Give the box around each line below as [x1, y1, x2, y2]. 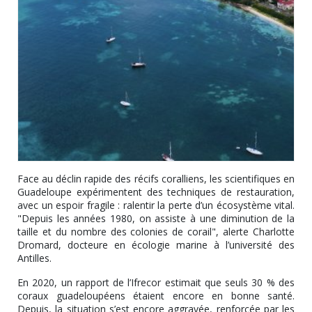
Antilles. [17, 251, 52, 265]
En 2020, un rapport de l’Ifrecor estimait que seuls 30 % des [17, 275, 295, 289]
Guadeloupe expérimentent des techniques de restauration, [17, 185, 295, 198]
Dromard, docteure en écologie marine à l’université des [17, 237, 295, 251]
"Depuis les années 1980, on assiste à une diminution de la [17, 211, 295, 225]
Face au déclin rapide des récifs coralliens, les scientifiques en [17, 171, 295, 185]
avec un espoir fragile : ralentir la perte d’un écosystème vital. [17, 198, 295, 212]
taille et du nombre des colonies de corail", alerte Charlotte [17, 224, 295, 238]
